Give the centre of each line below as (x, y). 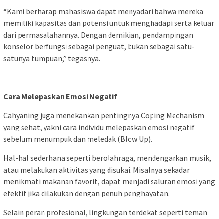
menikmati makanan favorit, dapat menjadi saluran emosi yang (109, 181)
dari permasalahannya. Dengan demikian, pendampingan (98, 34)
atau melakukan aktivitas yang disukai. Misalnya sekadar (97, 169)
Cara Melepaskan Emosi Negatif (60, 96)
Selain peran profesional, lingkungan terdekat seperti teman (105, 212)
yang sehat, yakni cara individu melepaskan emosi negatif (99, 127)
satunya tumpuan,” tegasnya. (52, 58)
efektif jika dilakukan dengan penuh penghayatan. (87, 193)
